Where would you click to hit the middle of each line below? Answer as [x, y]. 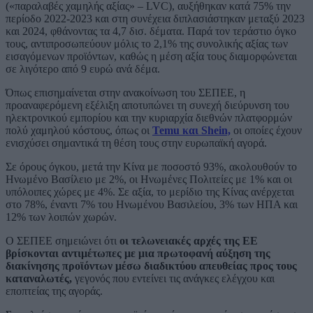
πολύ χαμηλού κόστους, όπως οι [79, 130]
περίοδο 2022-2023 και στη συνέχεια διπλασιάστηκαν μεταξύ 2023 [155, 18]
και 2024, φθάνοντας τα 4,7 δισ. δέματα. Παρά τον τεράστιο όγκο [151, 31]
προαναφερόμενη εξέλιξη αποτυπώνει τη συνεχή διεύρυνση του [147, 105]
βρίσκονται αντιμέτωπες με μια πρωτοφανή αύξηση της [138, 253]
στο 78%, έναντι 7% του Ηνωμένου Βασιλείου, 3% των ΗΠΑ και [152, 204]
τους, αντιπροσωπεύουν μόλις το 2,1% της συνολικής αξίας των [147, 43]
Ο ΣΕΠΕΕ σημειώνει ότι [63, 240]
